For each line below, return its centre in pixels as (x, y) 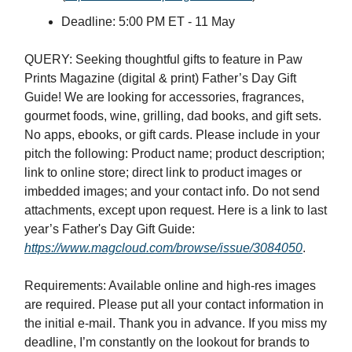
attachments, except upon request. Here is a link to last (176, 211)
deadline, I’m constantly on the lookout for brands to (167, 343)
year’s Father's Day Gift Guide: (110, 229)
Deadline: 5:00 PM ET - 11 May (148, 22)
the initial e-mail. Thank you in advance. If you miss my (176, 324)
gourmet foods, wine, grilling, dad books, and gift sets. (173, 116)
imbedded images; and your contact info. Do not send (172, 192)
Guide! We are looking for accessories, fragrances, (164, 97)
